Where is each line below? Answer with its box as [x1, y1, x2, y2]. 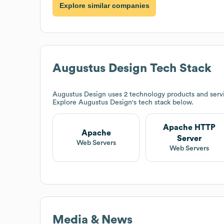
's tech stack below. [132, 98, 193, 106]
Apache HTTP [162, 123, 215, 131]
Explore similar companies [59, 1, 149, 10]
